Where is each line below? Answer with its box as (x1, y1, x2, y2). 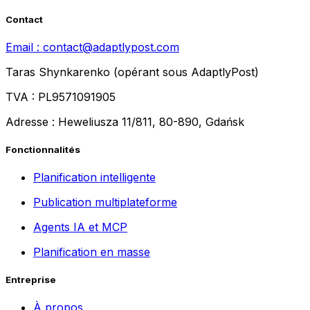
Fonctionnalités (6, 143, 80, 155)
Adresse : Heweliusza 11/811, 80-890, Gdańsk (6, 114, 244, 129)
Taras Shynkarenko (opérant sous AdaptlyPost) (6, 64, 259, 79)
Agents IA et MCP (33, 220, 127, 235)
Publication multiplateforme (33, 195, 177, 210)
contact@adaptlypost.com (43, 39, 179, 54)
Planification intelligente (33, 170, 156, 185)
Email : (6, 39, 43, 54)
